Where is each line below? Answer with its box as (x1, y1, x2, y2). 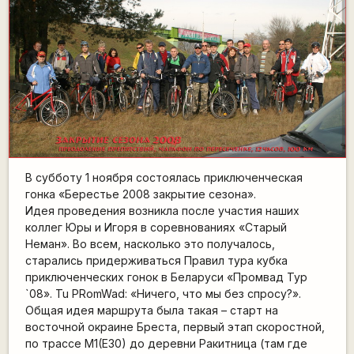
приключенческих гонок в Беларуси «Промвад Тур (24, 270, 307, 284)
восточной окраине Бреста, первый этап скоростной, (24, 320, 325, 334)
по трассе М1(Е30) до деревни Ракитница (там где (24, 337, 307, 351)
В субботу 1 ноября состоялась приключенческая (24, 171, 303, 185)
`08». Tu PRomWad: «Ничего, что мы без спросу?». (24, 287, 301, 301)
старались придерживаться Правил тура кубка (24, 254, 288, 268)
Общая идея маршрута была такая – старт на (24, 303, 278, 318)
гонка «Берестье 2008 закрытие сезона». (24, 187, 256, 201)
